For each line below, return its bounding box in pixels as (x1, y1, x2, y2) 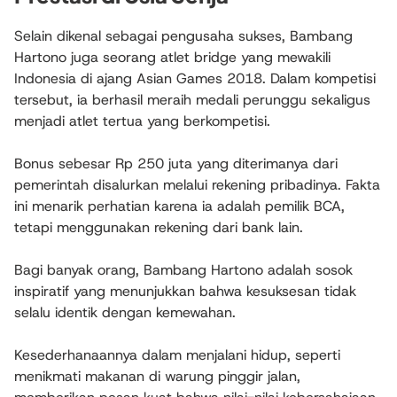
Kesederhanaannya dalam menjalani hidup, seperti (14, 346, 340, 365)
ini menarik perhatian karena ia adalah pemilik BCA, (14, 197, 345, 216)
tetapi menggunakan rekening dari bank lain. (14, 218, 303, 237)
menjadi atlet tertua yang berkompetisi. (14, 112, 270, 131)
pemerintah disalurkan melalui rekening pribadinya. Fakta (14, 175, 380, 195)
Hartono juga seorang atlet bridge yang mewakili (14, 48, 331, 67)
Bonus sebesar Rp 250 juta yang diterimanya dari (14, 154, 338, 174)
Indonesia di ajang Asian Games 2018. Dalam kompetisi (14, 69, 376, 89)
